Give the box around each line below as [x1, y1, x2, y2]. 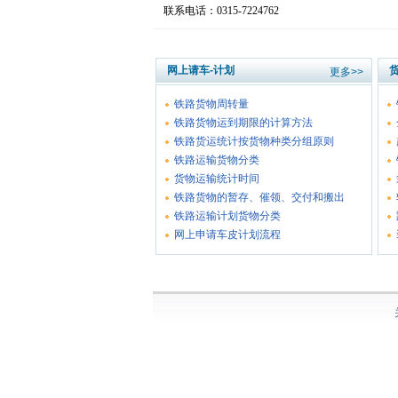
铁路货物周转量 [174, 98, 249, 110]
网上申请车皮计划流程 [174, 228, 281, 241]
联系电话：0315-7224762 [163, 4, 279, 17]
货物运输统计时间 [174, 172, 259, 185]
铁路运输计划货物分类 [174, 210, 281, 222]
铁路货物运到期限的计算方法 [174, 116, 313, 129]
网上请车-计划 [167, 64, 235, 76]
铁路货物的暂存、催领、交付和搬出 [174, 191, 345, 203]
